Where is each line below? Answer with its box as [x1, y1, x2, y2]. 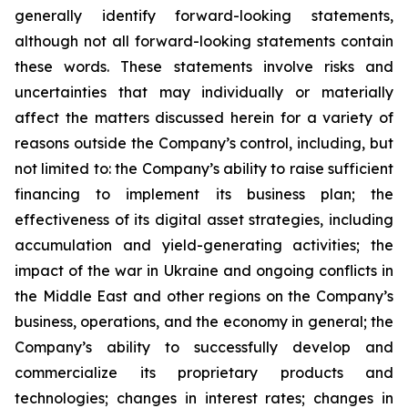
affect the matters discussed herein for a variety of [15, 108, 393, 127]
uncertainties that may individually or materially [15, 83, 393, 101]
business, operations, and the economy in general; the [15, 312, 393, 331]
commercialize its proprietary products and [15, 363, 393, 382]
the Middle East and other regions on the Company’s [15, 287, 393, 305]
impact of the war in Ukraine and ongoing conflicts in [15, 261, 393, 280]
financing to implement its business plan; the [15, 185, 393, 203]
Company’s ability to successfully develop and [15, 338, 393, 356]
